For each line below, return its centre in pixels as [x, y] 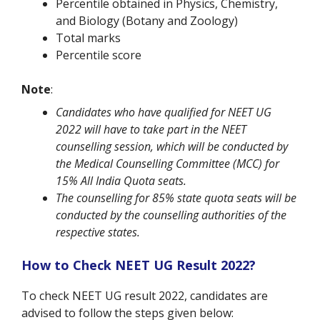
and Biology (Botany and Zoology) [147, 21]
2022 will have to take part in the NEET [151, 130]
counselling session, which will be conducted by [172, 147]
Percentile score [99, 55]
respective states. [98, 232]
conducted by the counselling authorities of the [171, 215]
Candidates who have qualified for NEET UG [164, 112]
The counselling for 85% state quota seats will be [176, 198]
